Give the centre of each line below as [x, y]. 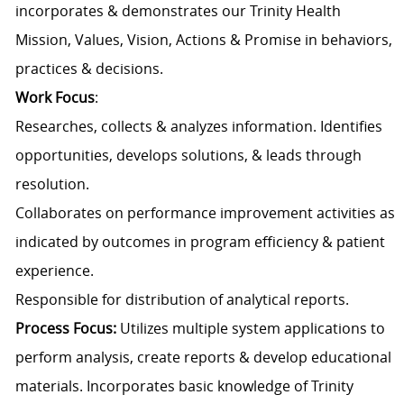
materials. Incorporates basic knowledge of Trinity [184, 386]
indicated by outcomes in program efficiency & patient [200, 242]
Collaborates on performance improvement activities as [205, 213]
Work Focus [55, 98]
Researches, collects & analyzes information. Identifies [198, 127]
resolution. [52, 184]
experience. [54, 271]
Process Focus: [67, 329]
